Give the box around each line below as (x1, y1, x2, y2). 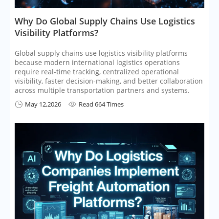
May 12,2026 (25, 99, 61, 109)
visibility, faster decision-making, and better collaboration (15, 76, 203, 86)
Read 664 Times (79, 99, 124, 109)
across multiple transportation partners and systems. (15, 85, 190, 95)
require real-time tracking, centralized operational (15, 66, 179, 76)
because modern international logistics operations (15, 57, 180, 67)
